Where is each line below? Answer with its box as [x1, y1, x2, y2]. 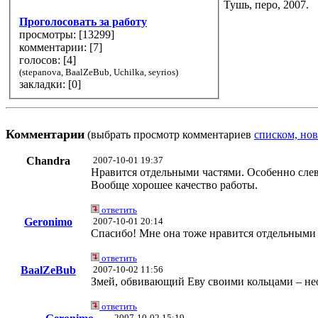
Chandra [26, 155, 70, 168]
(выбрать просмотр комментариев [84, 128, 254, 141]
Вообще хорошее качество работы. [91, 179, 258, 192]
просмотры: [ [19, 28, 82, 40]
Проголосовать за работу [19, 15, 147, 28]
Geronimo [24, 216, 72, 229]
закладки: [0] [68, 77, 84, 90]
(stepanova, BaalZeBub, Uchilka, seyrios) [19, 66, 178, 77]
